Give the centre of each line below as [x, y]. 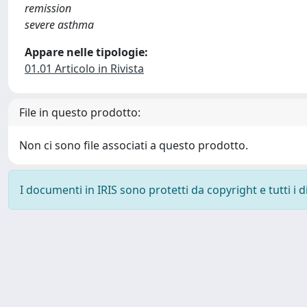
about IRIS [145, 295]
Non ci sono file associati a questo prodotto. [134, 145]
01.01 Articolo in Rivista [84, 69]
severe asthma [59, 25]
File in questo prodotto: [80, 112]
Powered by [38, 295]
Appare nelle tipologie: [86, 52]
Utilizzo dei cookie [245, 295]
